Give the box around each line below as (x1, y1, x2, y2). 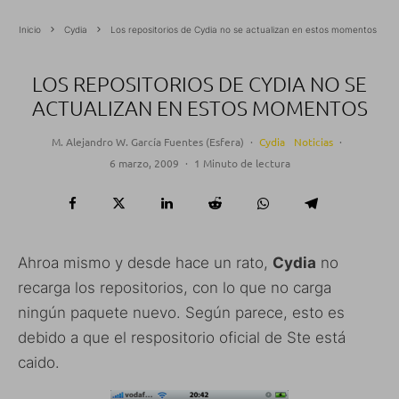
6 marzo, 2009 (109, 156, 179, 171)
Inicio (18, 24, 41, 36)
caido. (18, 354, 60, 372)
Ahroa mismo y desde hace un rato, (18, 254, 273, 273)
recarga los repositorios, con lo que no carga (18, 279, 331, 297)
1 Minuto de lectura (193, 156, 290, 171)
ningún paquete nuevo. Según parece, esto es (18, 304, 345, 322)
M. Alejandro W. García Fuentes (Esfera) (51, 134, 244, 150)
